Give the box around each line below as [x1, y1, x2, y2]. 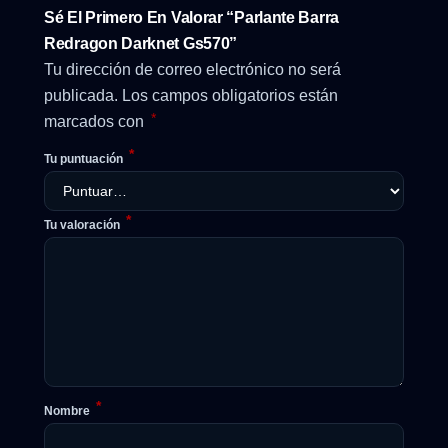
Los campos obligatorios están [122, 86, 338, 104]
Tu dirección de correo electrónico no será [44, 60, 341, 78]
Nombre [44, 403, 93, 418]
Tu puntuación [44, 151, 126, 166]
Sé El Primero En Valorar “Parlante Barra [44, 8, 339, 26]
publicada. [44, 86, 118, 104]
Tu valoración [44, 217, 123, 232]
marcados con [44, 112, 148, 130]
